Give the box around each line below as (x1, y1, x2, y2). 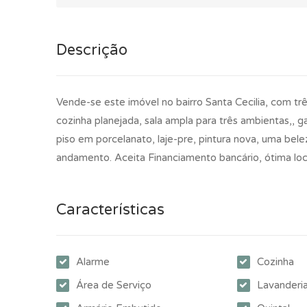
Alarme (76, 255, 110, 268)
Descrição (56, 40, 127, 59)
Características (56, 200, 164, 219)
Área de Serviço (76, 278, 151, 291)
